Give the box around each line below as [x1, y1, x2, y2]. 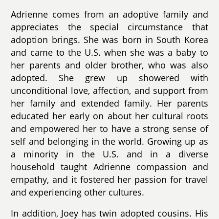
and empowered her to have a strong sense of [11, 122, 208, 134]
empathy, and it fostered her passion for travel [11, 173, 208, 185]
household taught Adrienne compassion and [11, 160, 208, 173]
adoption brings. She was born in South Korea [11, 33, 208, 45]
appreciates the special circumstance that [11, 21, 208, 33]
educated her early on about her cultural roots [11, 109, 208, 122]
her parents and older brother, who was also [11, 59, 208, 71]
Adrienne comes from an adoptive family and [11, 8, 208, 20]
